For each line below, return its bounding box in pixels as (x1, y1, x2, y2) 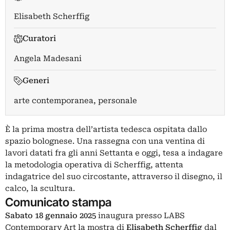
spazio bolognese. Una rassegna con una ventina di (5, 137, 205, 146)
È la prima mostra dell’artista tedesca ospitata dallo (5, 125, 207, 135)
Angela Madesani (14, 54, 82, 64)
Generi (22, 76, 49, 86)
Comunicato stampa (5, 195, 111, 209)
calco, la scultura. (5, 184, 75, 194)
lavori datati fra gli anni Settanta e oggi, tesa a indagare (5, 148, 223, 158)
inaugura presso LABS (96, 211, 185, 221)
